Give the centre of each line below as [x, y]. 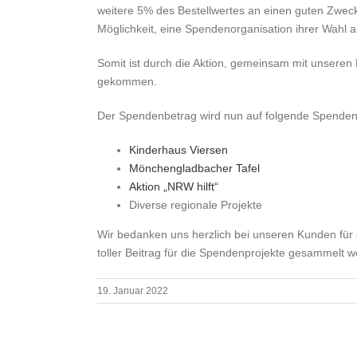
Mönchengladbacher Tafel [194, 168]
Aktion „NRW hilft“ [174, 186]
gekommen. [127, 81]
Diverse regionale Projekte [196, 204]
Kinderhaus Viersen [178, 149]
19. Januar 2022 [133, 290]
